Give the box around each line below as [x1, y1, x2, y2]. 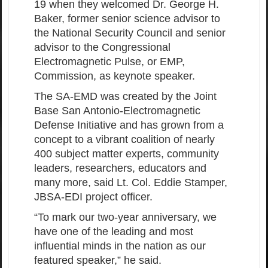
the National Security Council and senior [34, 27, 226, 39]
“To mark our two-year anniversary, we [34, 211, 217, 224]
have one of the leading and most [34, 226, 193, 238]
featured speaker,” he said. [34, 254, 167, 267]
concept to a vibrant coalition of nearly [34, 133, 215, 146]
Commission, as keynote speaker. [34, 70, 198, 83]
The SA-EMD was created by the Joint [34, 90, 217, 103]
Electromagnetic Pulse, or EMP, [34, 56, 185, 68]
